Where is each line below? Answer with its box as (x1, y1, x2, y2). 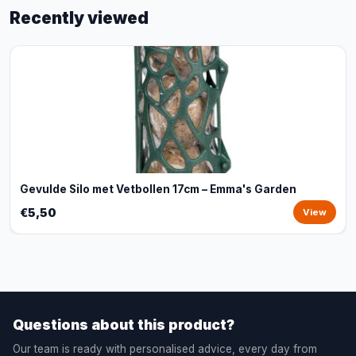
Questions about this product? (13, 316, 234, 333)
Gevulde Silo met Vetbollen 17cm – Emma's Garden (20, 183, 296, 195)
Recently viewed (10, 8, 149, 28)
